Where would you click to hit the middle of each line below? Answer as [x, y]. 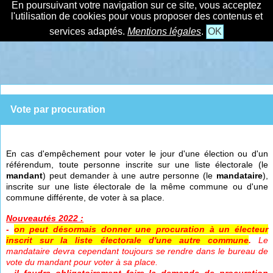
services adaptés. [88, 31]
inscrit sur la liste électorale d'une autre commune [127, 240]
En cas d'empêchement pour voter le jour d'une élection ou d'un [137, 154]
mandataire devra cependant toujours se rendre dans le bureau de [137, 251]
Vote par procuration [58, 109]
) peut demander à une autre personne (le [129, 175]
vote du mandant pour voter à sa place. [82, 262]
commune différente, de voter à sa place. [86, 197]
